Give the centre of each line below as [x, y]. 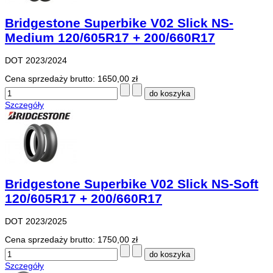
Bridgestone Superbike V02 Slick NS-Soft [132, 183]
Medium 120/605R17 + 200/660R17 [110, 37]
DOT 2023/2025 [36, 222]
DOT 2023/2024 [36, 61]
